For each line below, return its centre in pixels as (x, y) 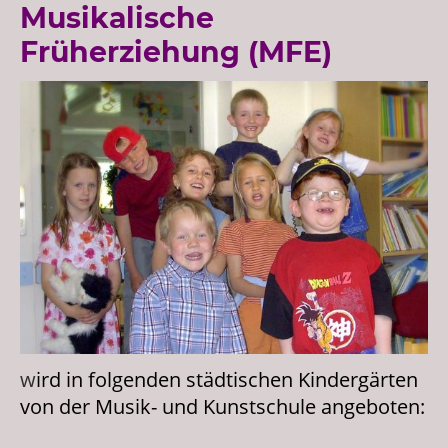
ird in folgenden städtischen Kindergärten (227, 379)
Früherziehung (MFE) (176, 51)
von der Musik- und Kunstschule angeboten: (222, 406)
